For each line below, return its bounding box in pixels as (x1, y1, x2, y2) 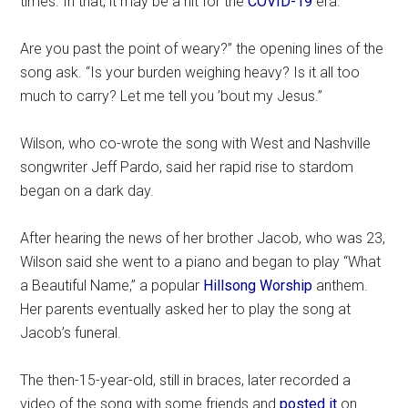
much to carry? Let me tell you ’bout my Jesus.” (20, 87, 323, 105)
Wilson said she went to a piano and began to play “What (20, 252, 382, 270)
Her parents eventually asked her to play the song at (20, 300, 352, 318)
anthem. (312, 276, 369, 294)
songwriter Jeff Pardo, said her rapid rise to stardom (20, 158, 354, 176)
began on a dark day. (20, 181, 155, 199)
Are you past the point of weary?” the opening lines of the (20, 39, 384, 57)
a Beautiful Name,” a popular (20, 276, 204, 294)
